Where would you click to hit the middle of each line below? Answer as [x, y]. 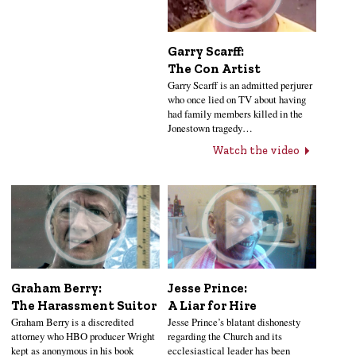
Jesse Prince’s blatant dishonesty [234, 322]
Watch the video [256, 151]
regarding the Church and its [225, 337]
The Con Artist [215, 68]
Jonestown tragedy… [211, 128]
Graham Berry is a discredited [72, 322]
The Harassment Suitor [84, 306]
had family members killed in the [236, 113]
